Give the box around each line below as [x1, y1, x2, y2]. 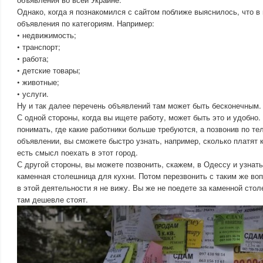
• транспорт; [17, 41, 60, 52]
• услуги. [17, 88, 49, 99]
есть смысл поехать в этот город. [17, 147, 138, 158]
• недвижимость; [17, 29, 76, 41]
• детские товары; [17, 65, 80, 76]
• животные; [17, 76, 59, 87]
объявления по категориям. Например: [17, 18, 154, 29]
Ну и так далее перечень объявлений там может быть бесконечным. [17, 100, 261, 111]
